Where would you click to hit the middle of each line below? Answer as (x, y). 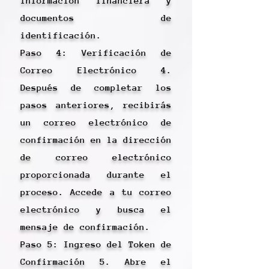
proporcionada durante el (96, 174)
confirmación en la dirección (96, 140)
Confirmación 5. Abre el (96, 261)
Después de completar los (96, 87)
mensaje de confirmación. (85, 227)
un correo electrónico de (96, 122)
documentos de (96, 18)
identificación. (61, 35)
